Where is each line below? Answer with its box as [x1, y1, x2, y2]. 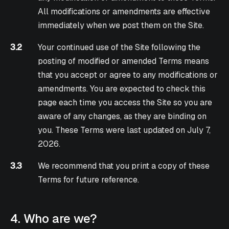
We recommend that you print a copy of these [38, 161, 210, 172]
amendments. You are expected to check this [38, 83, 206, 95]
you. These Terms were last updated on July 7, [38, 125, 211, 136]
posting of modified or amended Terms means [38, 56, 210, 67]
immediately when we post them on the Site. [38, 20, 204, 31]
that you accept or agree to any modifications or [38, 70, 218, 81]
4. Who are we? [10, 211, 97, 227]
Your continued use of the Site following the [38, 42, 201, 53]
